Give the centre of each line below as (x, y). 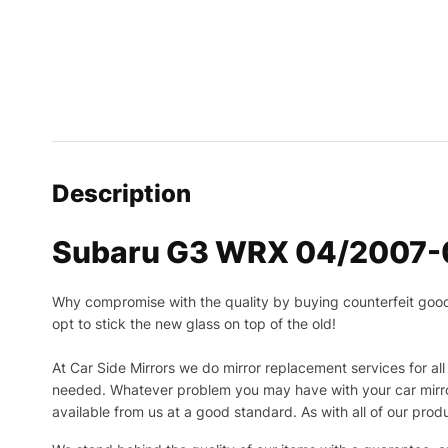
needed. (81, 390)
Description (121, 194)
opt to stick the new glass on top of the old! (194, 324)
